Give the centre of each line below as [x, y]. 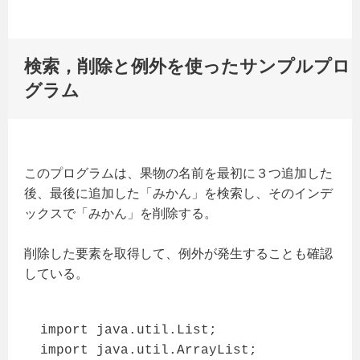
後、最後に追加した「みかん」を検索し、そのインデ [178, 193]
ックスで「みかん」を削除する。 [121, 213]
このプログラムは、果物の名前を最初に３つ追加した [178, 173]
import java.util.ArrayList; [149, 350]
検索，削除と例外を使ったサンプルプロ [187, 66]
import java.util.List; [129, 330]
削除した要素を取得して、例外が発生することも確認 [178, 254]
